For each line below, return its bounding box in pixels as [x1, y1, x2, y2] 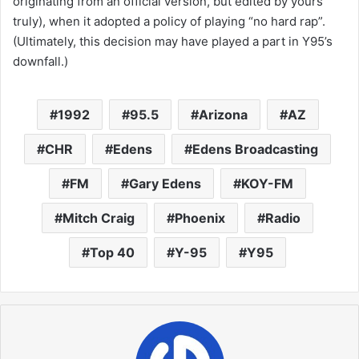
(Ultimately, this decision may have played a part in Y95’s [13, 34, 333, 49]
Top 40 [90, 244, 135, 260]
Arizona [198, 107, 248, 123]
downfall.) [13, 54, 68, 69]
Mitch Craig [63, 210, 135, 226]
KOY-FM [241, 175, 293, 192]
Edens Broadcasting [192, 141, 318, 157]
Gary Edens [129, 175, 201, 192]
